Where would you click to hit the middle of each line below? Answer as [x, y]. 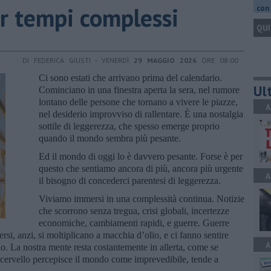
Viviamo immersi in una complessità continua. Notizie [142, 198]
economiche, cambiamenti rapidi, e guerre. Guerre [134, 223]
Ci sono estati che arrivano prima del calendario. [130, 77]
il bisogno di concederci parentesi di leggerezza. [130, 180]
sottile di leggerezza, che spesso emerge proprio [129, 126]
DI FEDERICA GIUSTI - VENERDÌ [78, 60]
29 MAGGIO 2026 [165, 60]
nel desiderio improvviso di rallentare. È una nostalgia [141, 114]
